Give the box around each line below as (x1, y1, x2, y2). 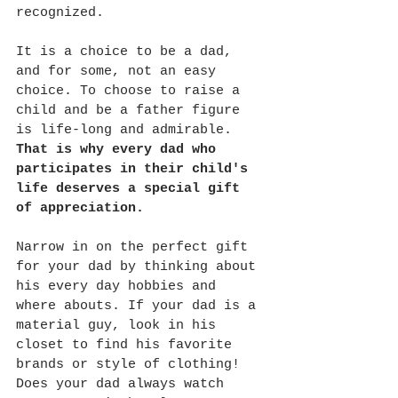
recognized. (16, 5, 112, 21)
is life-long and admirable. (16, 123, 240, 139)
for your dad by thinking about (16, 259, 264, 275)
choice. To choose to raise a (16, 84, 248, 99)
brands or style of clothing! (16, 357, 248, 373)
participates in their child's (16, 162, 256, 178)
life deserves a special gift (16, 181, 248, 197)
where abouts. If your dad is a (16, 298, 264, 314)
